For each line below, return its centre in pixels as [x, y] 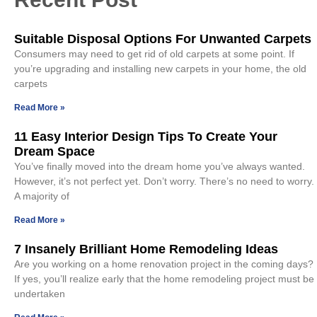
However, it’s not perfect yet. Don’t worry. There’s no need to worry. [164, 181]
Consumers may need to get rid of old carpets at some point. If [154, 53]
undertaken [40, 293]
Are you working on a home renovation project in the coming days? [164, 264]
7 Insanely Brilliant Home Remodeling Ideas [146, 249]
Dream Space [54, 151]
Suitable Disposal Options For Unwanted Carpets [163, 39]
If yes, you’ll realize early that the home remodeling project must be [164, 278]
